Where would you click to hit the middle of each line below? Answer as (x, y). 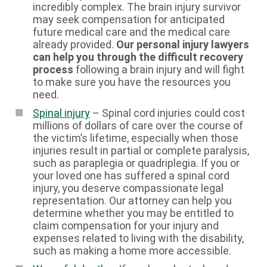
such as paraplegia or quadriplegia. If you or (136, 163)
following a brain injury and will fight (159, 70)
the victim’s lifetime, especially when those (136, 138)
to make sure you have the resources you (132, 82)
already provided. (74, 45)
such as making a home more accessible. (132, 251)
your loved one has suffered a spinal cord (131, 176)
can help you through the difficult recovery (138, 57)
